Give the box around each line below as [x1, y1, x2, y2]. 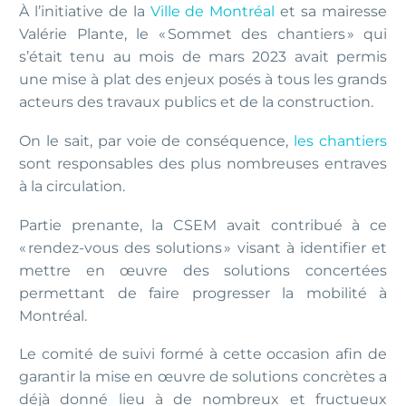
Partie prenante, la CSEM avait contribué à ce [19, 216, 387, 234]
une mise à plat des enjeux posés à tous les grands [19, 71, 387, 89]
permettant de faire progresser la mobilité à [19, 284, 387, 302]
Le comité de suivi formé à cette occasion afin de [19, 345, 387, 363]
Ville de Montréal [150, 3, 275, 21]
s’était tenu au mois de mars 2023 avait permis [19, 48, 387, 66]
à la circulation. [19, 177, 125, 195]
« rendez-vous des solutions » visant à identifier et [19, 238, 387, 256]
